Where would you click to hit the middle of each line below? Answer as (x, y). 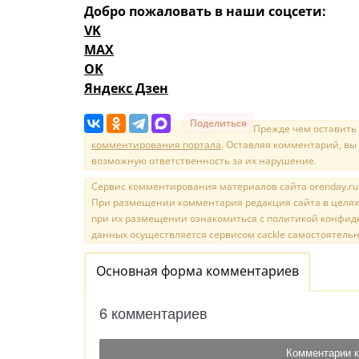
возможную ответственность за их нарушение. (204, 160)
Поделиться (218, 123)
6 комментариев (153, 312)
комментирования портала (156, 144)
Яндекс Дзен (126, 88)
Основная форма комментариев (198, 270)
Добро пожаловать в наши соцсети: (205, 11)
